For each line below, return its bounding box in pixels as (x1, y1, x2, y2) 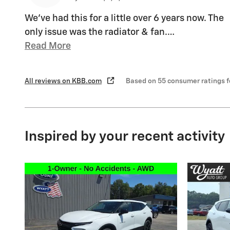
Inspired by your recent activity (25, 129, 225, 144)
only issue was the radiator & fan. (25, 27, 167, 37)
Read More (31, 41, 71, 51)
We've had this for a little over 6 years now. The (25, 13, 224, 23)
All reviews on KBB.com (25, 77, 102, 85)
